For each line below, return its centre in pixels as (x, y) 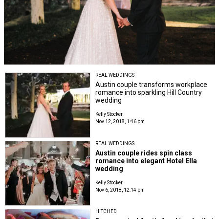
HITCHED (106, 211)
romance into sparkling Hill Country (149, 93)
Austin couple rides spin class (144, 153)
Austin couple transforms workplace (152, 85)
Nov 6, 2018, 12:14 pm (120, 190)
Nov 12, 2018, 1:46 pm (120, 122)
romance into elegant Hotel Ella (146, 161)
